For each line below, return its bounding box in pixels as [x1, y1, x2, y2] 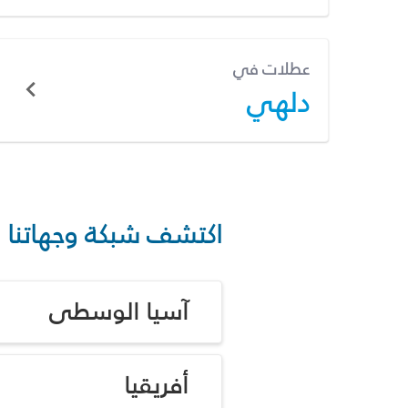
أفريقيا [124, 366, 189, 403]
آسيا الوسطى [49, 292, 189, 330]
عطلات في [233, 56, 310, 82]
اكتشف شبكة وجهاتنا [7, 213, 222, 253]
